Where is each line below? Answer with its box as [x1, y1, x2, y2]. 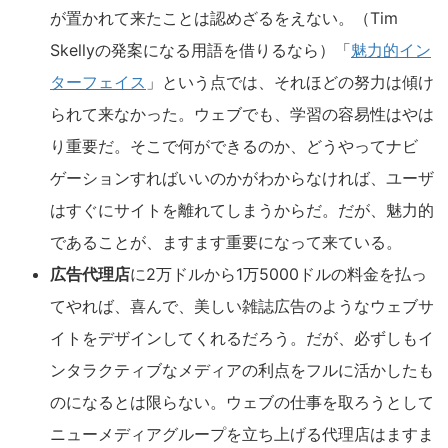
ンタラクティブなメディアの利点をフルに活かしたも [50, 360, 434, 380]
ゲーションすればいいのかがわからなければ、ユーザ [50, 168, 434, 188]
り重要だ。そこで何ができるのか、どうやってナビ [50, 136, 418, 156]
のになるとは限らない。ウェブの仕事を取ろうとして [50, 392, 434, 412]
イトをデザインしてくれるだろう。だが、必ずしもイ [50, 328, 434, 348]
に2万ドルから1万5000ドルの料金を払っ [130, 264, 427, 284]
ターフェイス [50, 72, 146, 92]
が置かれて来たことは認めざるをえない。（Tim [50, 8, 398, 28]
